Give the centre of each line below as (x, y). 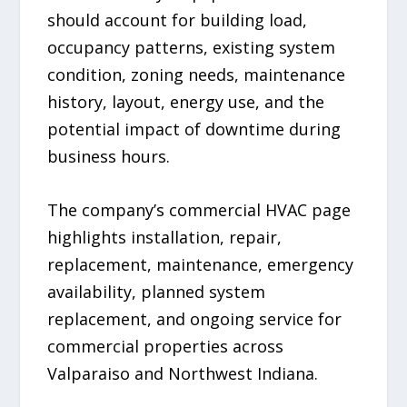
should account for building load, (178, 20)
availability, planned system (157, 292)
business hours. (109, 157)
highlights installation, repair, (165, 238)
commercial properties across (166, 347)
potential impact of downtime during (194, 129)
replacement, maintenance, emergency (201, 265)
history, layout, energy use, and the (186, 102)
